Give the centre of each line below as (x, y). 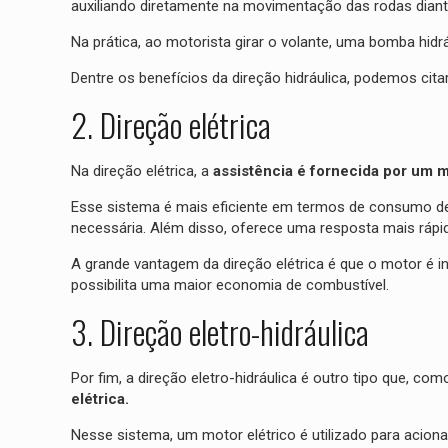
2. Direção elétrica (170, 125)
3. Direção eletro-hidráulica (219, 332)
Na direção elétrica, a (141, 171)
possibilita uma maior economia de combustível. (229, 285)
